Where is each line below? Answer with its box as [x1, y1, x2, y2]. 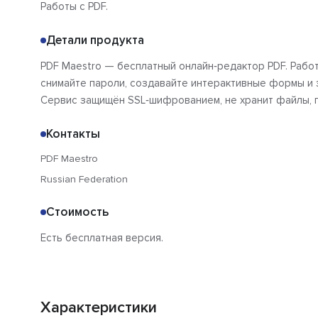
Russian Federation [40, 173, 128, 186]
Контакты [46, 126, 100, 142]
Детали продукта [46, 33, 144, 48]
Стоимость [46, 204, 109, 220]
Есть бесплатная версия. [40, 231, 163, 245]
